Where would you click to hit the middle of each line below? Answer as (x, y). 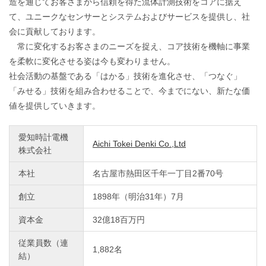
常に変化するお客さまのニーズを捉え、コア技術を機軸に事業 (129, 46)
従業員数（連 (43, 243)
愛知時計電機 (43, 137)
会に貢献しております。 (55, 31)
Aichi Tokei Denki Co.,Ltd (139, 143)
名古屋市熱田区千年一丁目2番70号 (158, 173)
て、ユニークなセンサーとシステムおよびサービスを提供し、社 (129, 16)
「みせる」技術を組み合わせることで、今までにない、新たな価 (129, 91)
